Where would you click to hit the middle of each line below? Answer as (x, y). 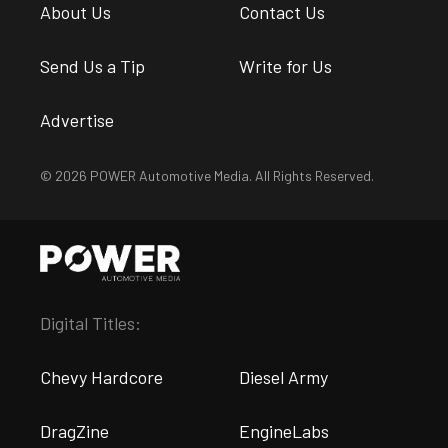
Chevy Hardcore (101, 376)
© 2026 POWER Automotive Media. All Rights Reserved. (207, 175)
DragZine (74, 430)
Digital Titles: (90, 322)
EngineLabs (284, 430)
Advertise (77, 119)
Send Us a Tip (92, 65)
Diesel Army (283, 376)
